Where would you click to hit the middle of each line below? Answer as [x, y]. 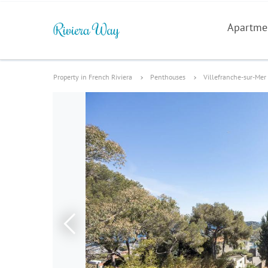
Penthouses [168, 77]
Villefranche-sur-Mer [235, 77]
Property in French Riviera [93, 77]
